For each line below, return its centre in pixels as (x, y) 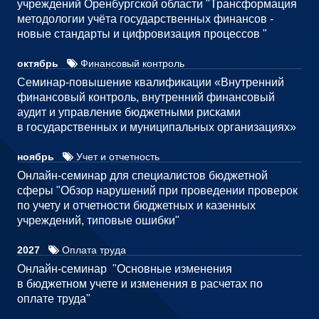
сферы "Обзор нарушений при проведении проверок (157, 191)
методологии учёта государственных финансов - (145, 19)
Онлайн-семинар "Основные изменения (125, 269)
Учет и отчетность (116, 157)
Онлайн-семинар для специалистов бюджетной (142, 176)
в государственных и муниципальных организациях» (157, 127)
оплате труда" (54, 299)
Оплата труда (93, 250)
